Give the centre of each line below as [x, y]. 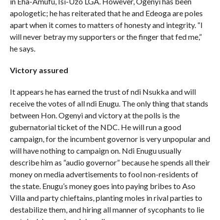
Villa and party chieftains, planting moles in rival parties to [106, 197]
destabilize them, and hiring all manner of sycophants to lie [107, 209]
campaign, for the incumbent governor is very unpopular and [110, 138]
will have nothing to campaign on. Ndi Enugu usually [95, 150]
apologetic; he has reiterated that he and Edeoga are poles [106, 13]
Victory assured [39, 70]
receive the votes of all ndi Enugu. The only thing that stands [109, 103]
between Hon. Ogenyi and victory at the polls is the [95, 115]
